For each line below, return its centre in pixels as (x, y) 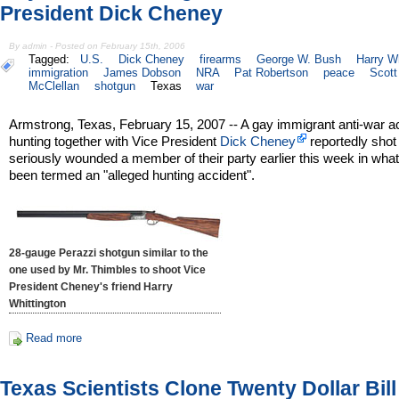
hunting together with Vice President (115, 142)
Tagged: (53, 60)
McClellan (54, 86)
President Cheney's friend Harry (91, 287)
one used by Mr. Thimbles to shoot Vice (108, 270)
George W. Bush (298, 60)
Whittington (38, 304)
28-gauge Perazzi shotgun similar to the (109, 253)
